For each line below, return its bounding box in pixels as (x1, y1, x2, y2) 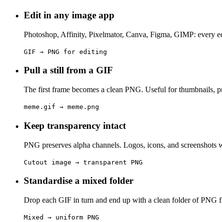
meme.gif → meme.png (24, 103, 99, 111)
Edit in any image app (24, 9, 114, 20)
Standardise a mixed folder (24, 175, 133, 186)
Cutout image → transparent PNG (24, 158, 143, 166)
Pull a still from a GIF (24, 65, 113, 76)
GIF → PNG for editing (24, 48, 107, 55)
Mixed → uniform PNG (24, 213, 99, 221)
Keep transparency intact (24, 120, 126, 131)
